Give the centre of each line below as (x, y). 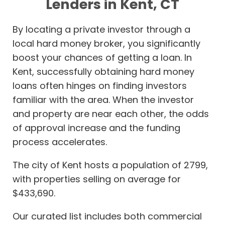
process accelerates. (60, 142)
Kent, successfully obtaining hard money (103, 72)
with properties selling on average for (97, 179)
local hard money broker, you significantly (106, 44)
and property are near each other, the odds (111, 114)
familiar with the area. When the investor (103, 100)
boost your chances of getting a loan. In (102, 58)
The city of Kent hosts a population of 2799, (110, 165)
